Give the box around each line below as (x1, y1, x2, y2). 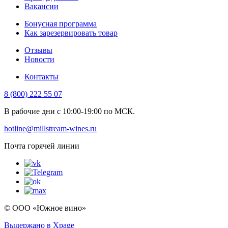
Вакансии (24, 2, 59, 11)
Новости (24, 55, 54, 64)
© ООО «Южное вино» (4, 204, 86, 212)
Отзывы (24, 46, 52, 54)
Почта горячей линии (4, 141, 79, 150)
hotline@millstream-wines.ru (4, 124, 97, 133)
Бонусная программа (24, 19, 97, 28)
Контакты (24, 72, 59, 81)
